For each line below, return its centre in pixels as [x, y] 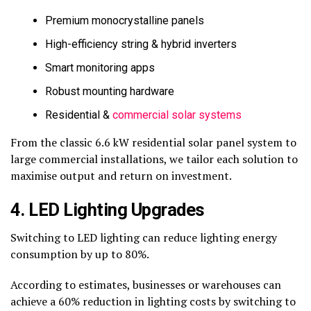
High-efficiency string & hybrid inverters [141, 44]
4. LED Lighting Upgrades [108, 210]
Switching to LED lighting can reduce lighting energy [144, 238]
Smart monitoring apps [100, 68]
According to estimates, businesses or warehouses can [146, 285]
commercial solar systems [177, 115]
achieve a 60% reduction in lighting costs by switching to [153, 302]
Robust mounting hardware [110, 92]
